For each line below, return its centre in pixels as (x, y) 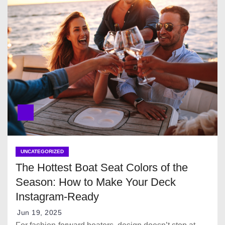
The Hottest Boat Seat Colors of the (102, 167)
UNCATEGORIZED (42, 151)
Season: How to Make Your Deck (96, 182)
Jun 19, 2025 (39, 212)
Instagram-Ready (57, 196)
